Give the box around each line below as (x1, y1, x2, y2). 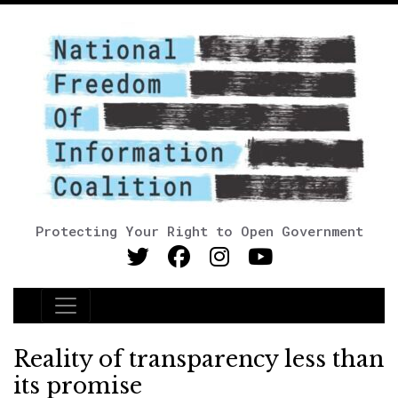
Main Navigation (40, 304, 207, 329)
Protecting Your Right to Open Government (35, 222, 363, 240)
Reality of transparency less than (13, 346, 384, 373)
